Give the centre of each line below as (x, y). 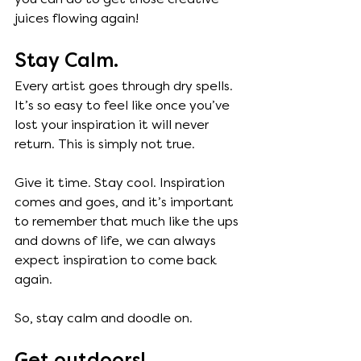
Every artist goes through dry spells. (125, 86)
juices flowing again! (78, 19)
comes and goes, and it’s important (126, 202)
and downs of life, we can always (117, 241)
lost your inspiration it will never (113, 125)
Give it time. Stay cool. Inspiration (121, 183)
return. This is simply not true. (106, 144)
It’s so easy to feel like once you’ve (124, 106)
